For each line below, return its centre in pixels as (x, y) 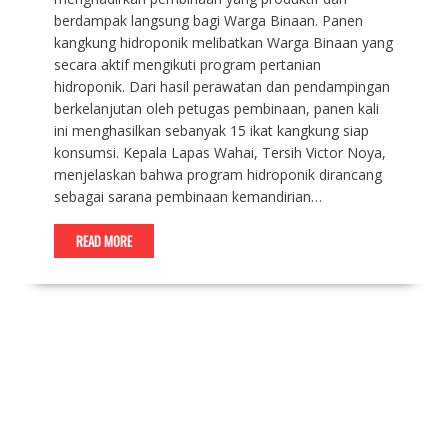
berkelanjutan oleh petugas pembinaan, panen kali (216, 108)
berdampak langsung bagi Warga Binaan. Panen (208, 20)
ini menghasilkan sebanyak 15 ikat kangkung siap (211, 130)
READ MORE (103, 240)
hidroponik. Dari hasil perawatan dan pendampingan (221, 86)
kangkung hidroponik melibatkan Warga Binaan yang (223, 42)
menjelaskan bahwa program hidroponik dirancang (217, 174)
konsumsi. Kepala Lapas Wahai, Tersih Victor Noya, (219, 152)
